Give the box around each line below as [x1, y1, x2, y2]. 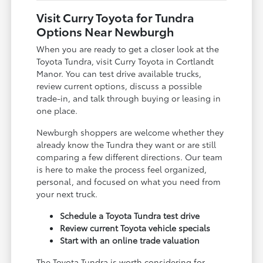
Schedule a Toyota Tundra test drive [60, 209, 200, 221]
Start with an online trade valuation [60, 234, 200, 246]
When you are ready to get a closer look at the [36, 42, 220, 55]
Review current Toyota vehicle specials [60, 221, 211, 234]
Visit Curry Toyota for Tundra [36, 8, 195, 25]
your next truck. [36, 187, 98, 200]
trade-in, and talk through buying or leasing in [36, 92, 221, 104]
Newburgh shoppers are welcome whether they [36, 126, 224, 138]
